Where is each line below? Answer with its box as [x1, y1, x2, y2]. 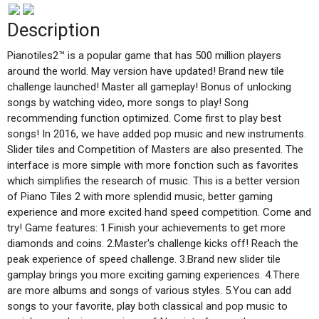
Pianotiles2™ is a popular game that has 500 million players [7, 49, 281, 63]
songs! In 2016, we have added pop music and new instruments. [7, 127, 306, 141]
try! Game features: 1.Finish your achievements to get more [7, 221, 286, 235]
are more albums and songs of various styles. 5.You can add [7, 284, 291, 298]
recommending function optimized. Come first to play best [7, 112, 281, 125]
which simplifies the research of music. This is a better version [7, 174, 300, 188]
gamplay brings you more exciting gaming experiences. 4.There [7, 268, 300, 282]
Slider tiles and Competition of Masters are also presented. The [7, 143, 303, 157]
